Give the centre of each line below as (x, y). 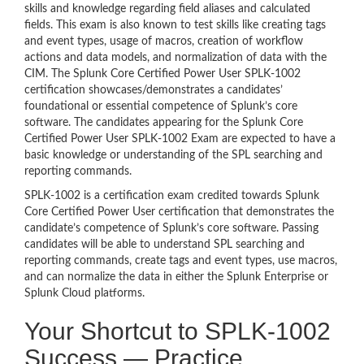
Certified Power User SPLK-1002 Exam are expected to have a (180, 139)
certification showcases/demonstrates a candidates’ (154, 90)
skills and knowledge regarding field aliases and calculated (167, 9)
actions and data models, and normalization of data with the (175, 57)
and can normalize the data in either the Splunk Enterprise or (176, 277)
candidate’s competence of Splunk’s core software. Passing (171, 228)
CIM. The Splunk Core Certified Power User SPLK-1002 (162, 74)
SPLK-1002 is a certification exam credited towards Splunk (172, 195)
